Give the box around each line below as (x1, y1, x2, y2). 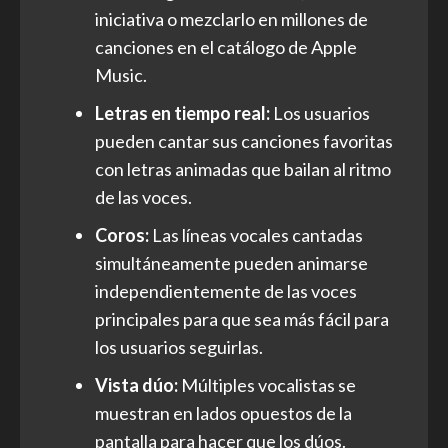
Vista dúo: (95, 373, 178, 396)
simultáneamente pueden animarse (95, 251, 368, 274)
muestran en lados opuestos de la (95, 401, 352, 424)
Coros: (95, 223, 149, 246)
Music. (95, 63, 147, 86)
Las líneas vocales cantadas (149, 223, 363, 246)
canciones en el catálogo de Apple (95, 35, 357, 58)
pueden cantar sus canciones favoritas (95, 129, 393, 152)
